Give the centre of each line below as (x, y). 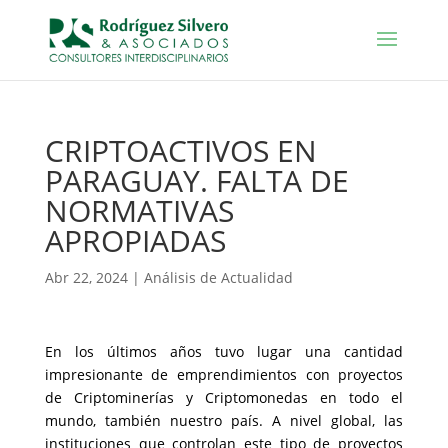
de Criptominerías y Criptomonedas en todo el (224, 397)
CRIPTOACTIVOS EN (180, 150)
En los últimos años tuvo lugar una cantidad (224, 351)
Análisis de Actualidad (218, 277)
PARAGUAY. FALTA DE (196, 180)
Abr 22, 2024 (86, 277)
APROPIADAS (135, 240)
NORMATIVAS (139, 210)
